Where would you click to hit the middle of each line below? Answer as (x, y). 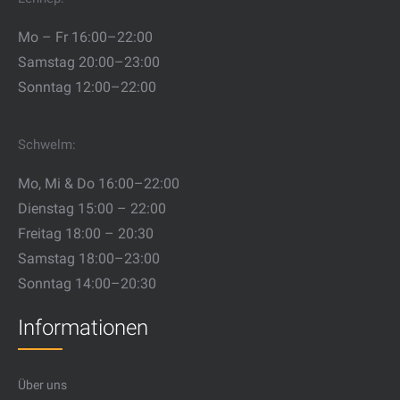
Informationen (83, 328)
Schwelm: (47, 145)
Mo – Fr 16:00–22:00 (86, 37)
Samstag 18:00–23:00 (89, 258)
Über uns (43, 385)
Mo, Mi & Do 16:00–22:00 (99, 183)
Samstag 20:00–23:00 (89, 62)
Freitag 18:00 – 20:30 (86, 233)
